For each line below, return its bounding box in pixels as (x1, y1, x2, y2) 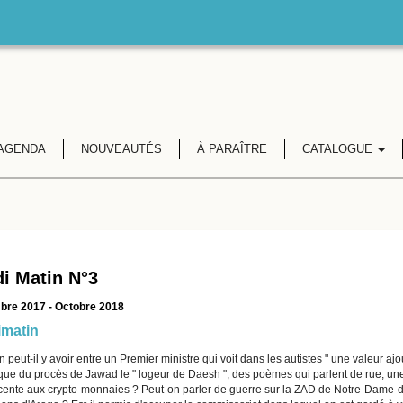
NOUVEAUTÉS (80, 142, 162, 156)
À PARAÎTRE (196, 142, 267, 156)
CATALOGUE (301, 142, 376, 156)
